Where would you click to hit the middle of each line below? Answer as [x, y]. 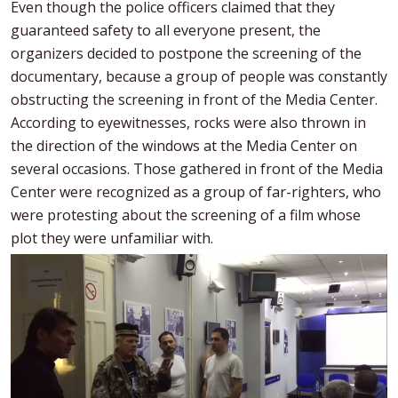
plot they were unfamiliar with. [112, 239]
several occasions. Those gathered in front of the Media [197, 169]
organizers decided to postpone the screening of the [186, 54]
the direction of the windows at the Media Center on [184, 146]
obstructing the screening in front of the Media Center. [194, 100]
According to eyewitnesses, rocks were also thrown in [188, 123]
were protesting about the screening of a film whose [186, 215]
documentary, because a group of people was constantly [199, 77]
